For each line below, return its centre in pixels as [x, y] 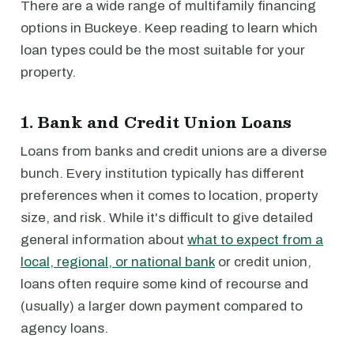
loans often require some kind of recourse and [164, 284]
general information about [104, 240]
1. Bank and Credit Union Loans [156, 122]
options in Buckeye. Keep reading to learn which [169, 28]
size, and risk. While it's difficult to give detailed [167, 218]
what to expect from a [255, 240]
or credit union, [263, 262]
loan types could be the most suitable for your [163, 50]
